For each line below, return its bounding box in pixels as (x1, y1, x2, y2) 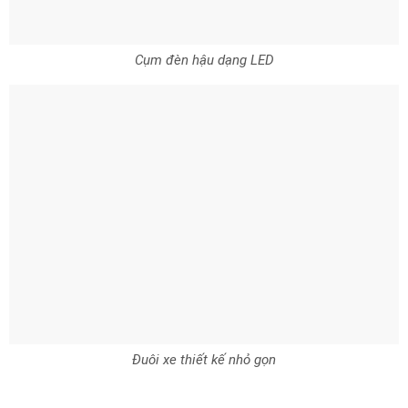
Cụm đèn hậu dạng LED (134, 51, 274, 68)
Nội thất (9, 366, 71, 386)
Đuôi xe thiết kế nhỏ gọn (132, 311, 276, 328)
